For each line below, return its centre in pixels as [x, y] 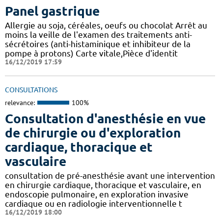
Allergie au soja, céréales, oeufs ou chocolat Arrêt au [106, 25]
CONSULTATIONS [31, 90]
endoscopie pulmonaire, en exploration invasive [97, 194]
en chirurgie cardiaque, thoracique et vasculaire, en [103, 185]
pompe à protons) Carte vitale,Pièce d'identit [91, 53]
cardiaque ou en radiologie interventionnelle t [94, 204]
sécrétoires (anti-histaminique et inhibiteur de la [98, 44]
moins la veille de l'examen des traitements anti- [98, 34]
